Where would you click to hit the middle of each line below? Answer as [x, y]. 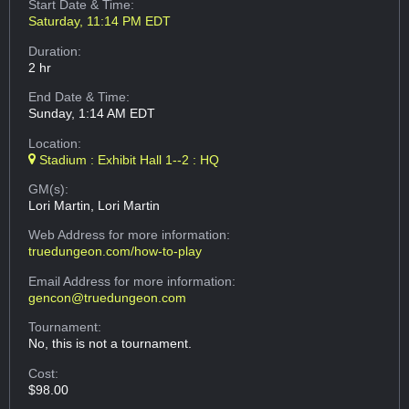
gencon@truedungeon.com [108, 297]
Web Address [69, 235]
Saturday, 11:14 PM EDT [100, 21]
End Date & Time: [79, 97]
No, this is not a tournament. [110, 344]
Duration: [55, 51]
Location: [55, 143]
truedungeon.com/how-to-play [115, 252]
